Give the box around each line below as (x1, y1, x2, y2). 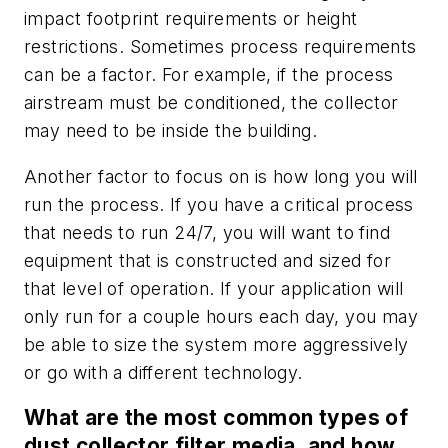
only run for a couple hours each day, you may (24, 305, 418, 327)
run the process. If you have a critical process (24, 193, 414, 215)
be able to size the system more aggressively (24, 333, 409, 355)
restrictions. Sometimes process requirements (24, 36, 417, 58)
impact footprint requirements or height (24, 8, 358, 30)
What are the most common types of (24, 405, 409, 431)
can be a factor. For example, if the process (24, 64, 394, 86)
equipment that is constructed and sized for (24, 249, 392, 271)
